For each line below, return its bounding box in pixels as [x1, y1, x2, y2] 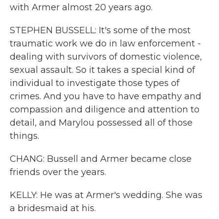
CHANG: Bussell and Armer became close [10, 153, 192, 164]
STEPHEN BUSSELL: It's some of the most [10, 25, 191, 36]
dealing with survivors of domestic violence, [10, 51, 202, 62]
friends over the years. [10, 167, 106, 177]
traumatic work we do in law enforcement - [10, 38, 201, 49]
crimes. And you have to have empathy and [10, 91, 201, 102]
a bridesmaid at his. [10, 203, 96, 214]
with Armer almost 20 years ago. [10, 2, 153, 13]
